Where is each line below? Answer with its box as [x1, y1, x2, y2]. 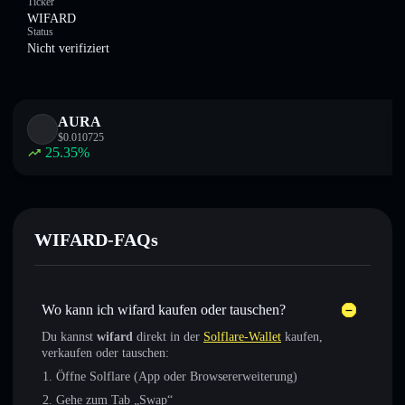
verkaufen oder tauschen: [42, 346, 169, 360]
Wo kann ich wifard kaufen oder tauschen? [42, 302, 286, 317]
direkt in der [133, 330, 203, 344]
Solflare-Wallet [203, 330, 281, 344]
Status [27, 25, 53, 38]
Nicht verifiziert [27, 42, 109, 55]
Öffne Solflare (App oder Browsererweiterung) [56, 370, 297, 383]
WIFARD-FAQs [34, 230, 158, 250]
